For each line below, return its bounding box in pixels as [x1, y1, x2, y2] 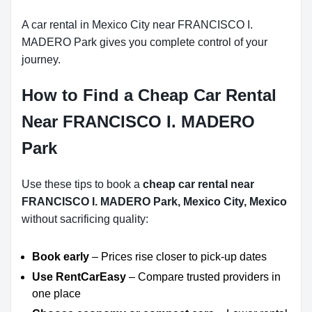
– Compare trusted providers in [126, 271, 281, 283]
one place [32, 288, 81, 299]
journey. [22, 54, 61, 65]
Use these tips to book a [22, 178, 143, 190]
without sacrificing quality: [22, 213, 148, 225]
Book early [32, 251, 89, 263]
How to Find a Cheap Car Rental [22, 86, 276, 104]
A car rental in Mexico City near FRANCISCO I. [22, 19, 253, 31]
